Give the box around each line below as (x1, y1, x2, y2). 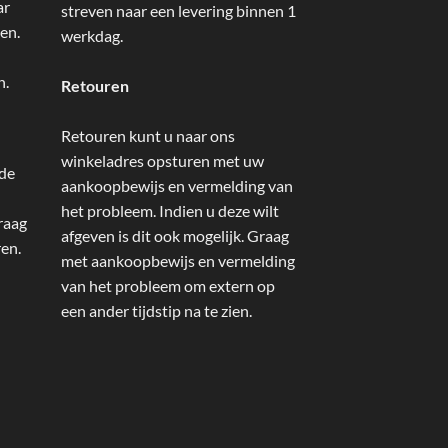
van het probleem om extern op (61, 275, 275, 295)
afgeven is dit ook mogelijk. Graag (61, 225, 289, 245)
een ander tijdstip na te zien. (61, 300, 252, 320)
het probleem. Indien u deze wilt (61, 200, 279, 220)
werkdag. (61, 25, 123, 45)
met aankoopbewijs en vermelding (61, 250, 295, 270)
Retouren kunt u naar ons (61, 125, 235, 145)
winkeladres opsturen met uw (61, 150, 264, 170)
